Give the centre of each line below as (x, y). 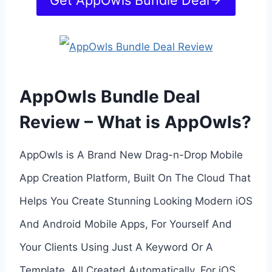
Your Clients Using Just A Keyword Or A (116, 247)
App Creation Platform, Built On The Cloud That (135, 178)
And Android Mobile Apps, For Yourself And (126, 224)
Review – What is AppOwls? (135, 122)
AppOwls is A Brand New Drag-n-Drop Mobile (131, 155)
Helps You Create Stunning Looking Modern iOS (136, 201)
